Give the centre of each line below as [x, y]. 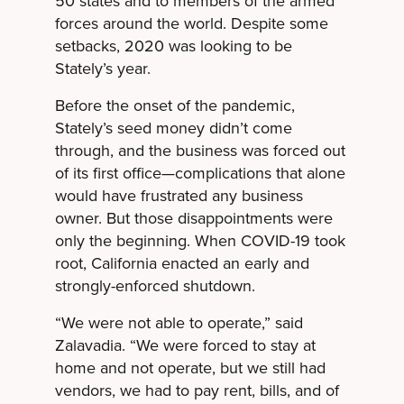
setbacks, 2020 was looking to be [173, 46]
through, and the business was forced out [200, 150]
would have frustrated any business [179, 195]
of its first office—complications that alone [200, 173]
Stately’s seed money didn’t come [173, 128]
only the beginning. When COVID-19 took [200, 240]
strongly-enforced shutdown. [155, 285]
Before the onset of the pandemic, [174, 105]
